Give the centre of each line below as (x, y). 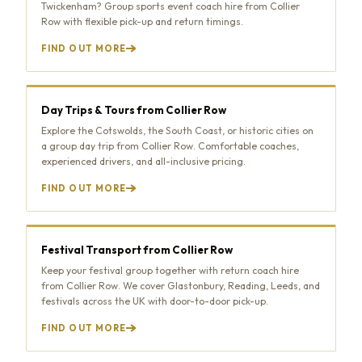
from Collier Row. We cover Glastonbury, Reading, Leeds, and (181, 285)
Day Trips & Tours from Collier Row (134, 109)
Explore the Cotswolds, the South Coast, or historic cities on (177, 130)
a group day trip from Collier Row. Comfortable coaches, (170, 145)
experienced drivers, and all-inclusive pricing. (143, 161)
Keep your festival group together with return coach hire (170, 270)
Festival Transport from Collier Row (137, 249)
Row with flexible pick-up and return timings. (142, 21)
